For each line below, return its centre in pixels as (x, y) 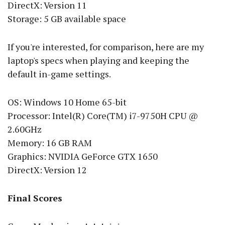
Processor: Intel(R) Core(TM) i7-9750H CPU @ (103, 116)
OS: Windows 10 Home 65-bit (67, 102)
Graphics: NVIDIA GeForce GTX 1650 (83, 156)
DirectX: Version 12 (47, 170)
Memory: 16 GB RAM (50, 143)
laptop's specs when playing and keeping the (98, 61)
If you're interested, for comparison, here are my (106, 47)
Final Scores (35, 198)
